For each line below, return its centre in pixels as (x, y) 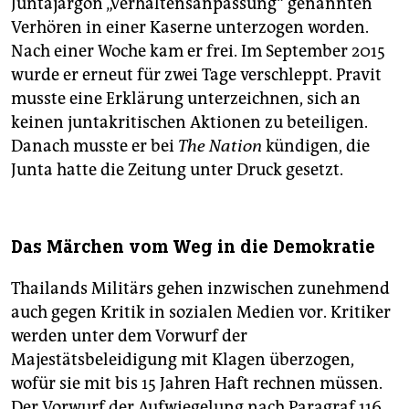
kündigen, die (316, 147)
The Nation (220, 147)
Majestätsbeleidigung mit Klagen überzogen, (183, 360)
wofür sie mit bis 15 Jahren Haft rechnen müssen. (197, 384)
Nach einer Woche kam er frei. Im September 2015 (198, 52)
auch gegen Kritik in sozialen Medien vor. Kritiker (201, 313)
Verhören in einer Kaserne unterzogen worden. (190, 28)
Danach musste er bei (94, 147)
